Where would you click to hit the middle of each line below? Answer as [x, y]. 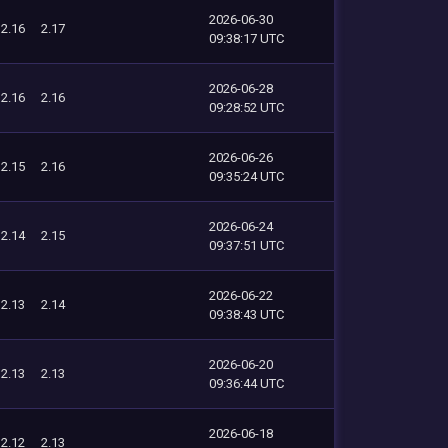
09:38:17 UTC [246, 38]
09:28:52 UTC [246, 107]
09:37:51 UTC [246, 245]
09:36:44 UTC [246, 383]
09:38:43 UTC [246, 314]
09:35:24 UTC [246, 176]
